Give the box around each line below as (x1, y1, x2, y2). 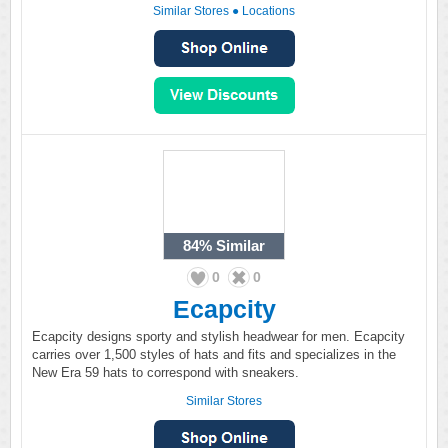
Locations (242, 4, 295, 18)
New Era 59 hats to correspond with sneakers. (32, 365, 299, 380)
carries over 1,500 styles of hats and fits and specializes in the (32, 347, 396, 362)
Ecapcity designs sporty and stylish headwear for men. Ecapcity (32, 329, 405, 344)
